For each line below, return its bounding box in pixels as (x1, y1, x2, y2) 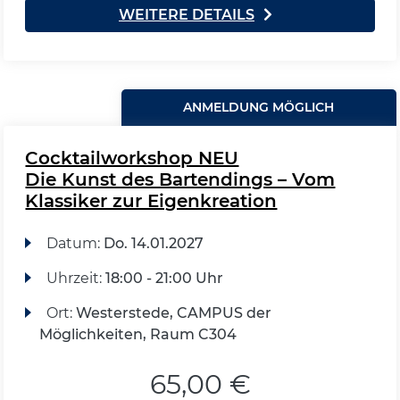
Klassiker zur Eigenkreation (25, 189, 278, 212)
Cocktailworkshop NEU (25, 146, 239, 169)
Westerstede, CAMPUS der (75, 304, 271, 321)
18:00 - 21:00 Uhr (104, 269, 223, 287)
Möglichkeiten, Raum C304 (39, 325, 237, 343)
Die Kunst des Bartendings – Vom (25, 168, 336, 190)
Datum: (46, 234, 104, 252)
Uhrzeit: (46, 269, 105, 287)
